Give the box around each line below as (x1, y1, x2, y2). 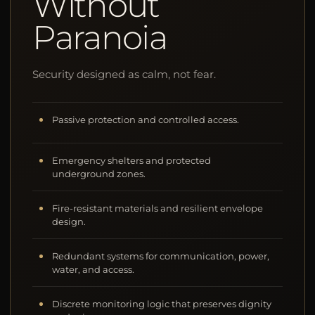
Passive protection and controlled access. (52, 115, 240, 126)
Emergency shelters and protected (52, 155, 212, 167)
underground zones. (52, 169, 146, 180)
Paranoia (32, 17, 167, 58)
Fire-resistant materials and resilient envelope (52, 203, 264, 214)
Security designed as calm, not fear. (32, 67, 217, 82)
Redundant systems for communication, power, (52, 251, 270, 262)
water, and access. (52, 264, 135, 276)
